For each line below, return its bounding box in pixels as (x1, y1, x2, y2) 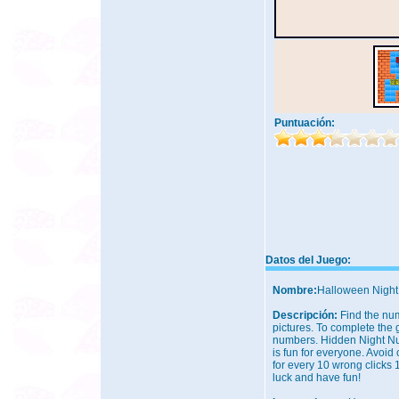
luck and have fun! (273, 371, 361, 384)
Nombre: (273, 284, 317, 297)
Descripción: (273, 309, 340, 322)
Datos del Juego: (265, 254, 351, 266)
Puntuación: (274, 117, 335, 129)
